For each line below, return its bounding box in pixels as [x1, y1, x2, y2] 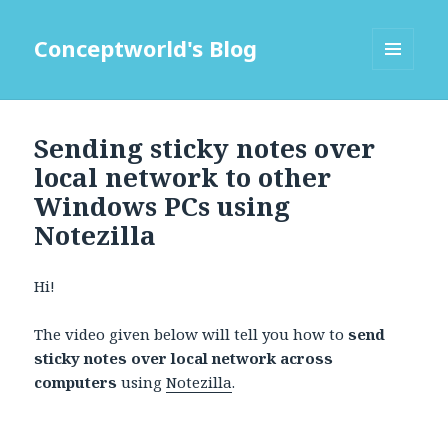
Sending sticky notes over [34, 130, 376, 167]
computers [34, 372, 118, 393]
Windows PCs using [34, 188, 291, 225]
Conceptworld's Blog [34, 33, 258, 64]
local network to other [34, 159, 332, 196]
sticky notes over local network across [34, 348, 334, 369]
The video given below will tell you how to [34, 324, 349, 345]
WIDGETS [372, 103, 431, 121]
